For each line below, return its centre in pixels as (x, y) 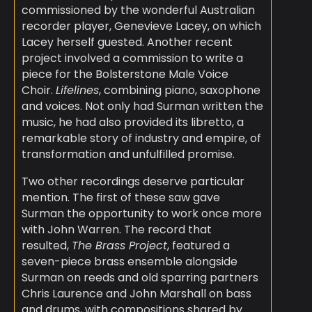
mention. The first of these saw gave (120, 198)
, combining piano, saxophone (179, 91)
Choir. (38, 91)
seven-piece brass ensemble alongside (129, 262)
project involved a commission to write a (132, 58)
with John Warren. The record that (116, 230)
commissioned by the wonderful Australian (138, 10)
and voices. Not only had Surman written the (142, 107)
